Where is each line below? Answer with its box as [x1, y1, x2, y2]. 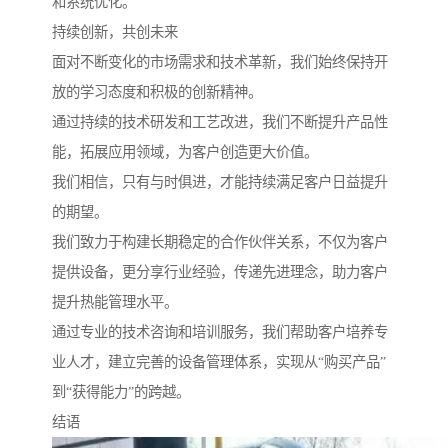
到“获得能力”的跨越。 [52, 384, 190, 401]
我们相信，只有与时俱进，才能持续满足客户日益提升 [52, 174, 388, 191]
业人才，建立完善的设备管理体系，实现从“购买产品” [52, 354, 386, 371]
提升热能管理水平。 [52, 294, 178, 311]
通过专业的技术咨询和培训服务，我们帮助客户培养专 [52, 324, 388, 341]
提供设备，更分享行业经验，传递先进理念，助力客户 [52, 264, 388, 281]
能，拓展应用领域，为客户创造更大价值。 [52, 144, 318, 161]
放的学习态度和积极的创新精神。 [52, 84, 262, 101]
